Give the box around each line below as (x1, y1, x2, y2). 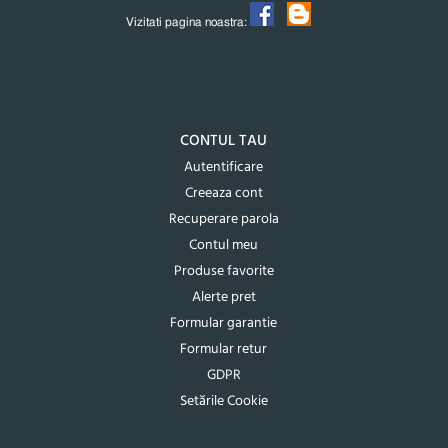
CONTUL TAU (180, 128, 268, 153)
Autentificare (184, 155, 264, 179)
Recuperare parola (168, 207, 279, 231)
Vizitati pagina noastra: (126, 15, 251, 28)
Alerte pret (191, 285, 256, 309)
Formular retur (180, 337, 268, 361)
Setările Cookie (179, 389, 268, 413)
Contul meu (189, 233, 259, 257)
